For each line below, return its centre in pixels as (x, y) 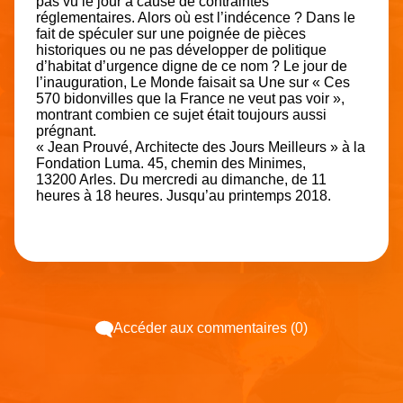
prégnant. (66, 131)
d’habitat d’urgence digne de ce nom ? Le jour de (192, 67)
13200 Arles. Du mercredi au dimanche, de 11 (181, 180)
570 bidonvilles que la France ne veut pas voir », (190, 99)
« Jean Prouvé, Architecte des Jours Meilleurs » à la (201, 148)
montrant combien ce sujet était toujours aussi (181, 115)
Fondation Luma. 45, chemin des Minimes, (171, 164)
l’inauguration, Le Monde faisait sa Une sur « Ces (193, 83)
